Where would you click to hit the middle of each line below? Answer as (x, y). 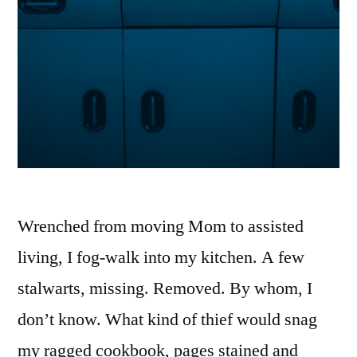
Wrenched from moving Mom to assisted (161, 226)
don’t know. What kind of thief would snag (167, 319)
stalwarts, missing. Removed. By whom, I (165, 288)
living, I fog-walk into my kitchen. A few (161, 257)
